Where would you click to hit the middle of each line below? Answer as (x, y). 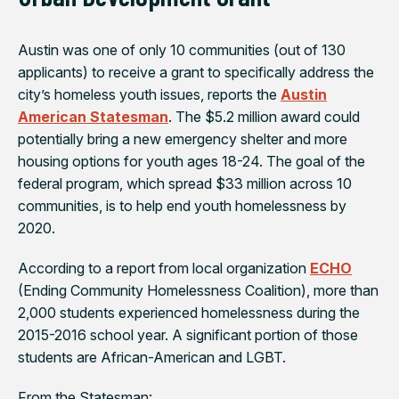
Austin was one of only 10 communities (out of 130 (182, 49)
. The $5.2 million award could (264, 116)
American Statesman (93, 116)
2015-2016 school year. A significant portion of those (188, 334)
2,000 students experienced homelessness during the (189, 312)
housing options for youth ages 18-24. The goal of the (191, 161)
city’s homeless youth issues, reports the (149, 94)
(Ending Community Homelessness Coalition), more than (198, 290)
